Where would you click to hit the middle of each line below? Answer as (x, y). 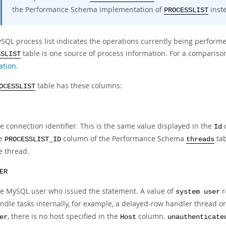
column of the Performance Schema (124, 138)
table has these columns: (79, 86)
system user (198, 192)
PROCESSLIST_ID (33, 139)
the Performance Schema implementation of (88, 9)
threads (200, 139)
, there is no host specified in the (64, 216)
